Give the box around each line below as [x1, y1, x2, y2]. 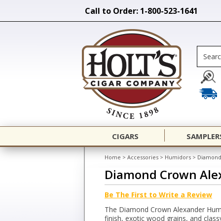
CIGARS [112, 131, 139, 141]
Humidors [165, 153, 191, 161]
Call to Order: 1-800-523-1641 [85, 5, 198, 16]
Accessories [127, 153, 158, 161]
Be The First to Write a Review [105, 190, 212, 199]
